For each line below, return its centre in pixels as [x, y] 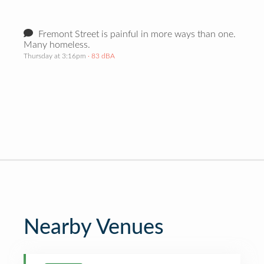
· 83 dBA [100, 56]
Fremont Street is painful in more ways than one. [136, 34]
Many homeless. [57, 45]
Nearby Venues [94, 227]
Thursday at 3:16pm [55, 56]
